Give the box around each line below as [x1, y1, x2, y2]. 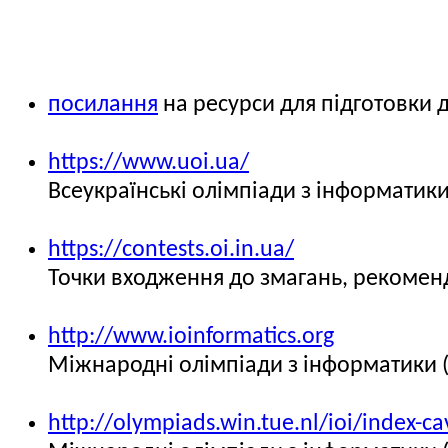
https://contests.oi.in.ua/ [48, 238, 294, 262]
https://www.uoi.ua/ [48, 151, 249, 175]
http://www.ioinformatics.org [48, 325, 334, 349]
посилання [48, 93, 158, 117]
